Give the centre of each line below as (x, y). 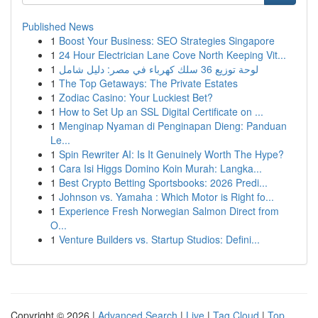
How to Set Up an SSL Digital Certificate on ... (161, 111)
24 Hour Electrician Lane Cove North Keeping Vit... (172, 55)
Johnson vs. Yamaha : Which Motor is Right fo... (166, 197)
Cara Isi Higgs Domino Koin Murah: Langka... (160, 168)
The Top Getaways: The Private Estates (148, 83)
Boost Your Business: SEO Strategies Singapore (167, 40)
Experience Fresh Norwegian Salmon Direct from (169, 211)
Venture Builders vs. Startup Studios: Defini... (159, 239)
